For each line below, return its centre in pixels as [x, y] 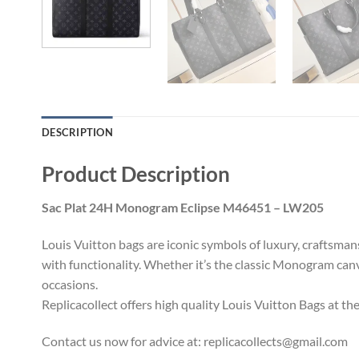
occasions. [70, 284]
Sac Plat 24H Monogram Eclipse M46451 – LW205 [183, 208]
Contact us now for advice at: [123, 341]
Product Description [136, 173]
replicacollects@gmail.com [276, 341]
